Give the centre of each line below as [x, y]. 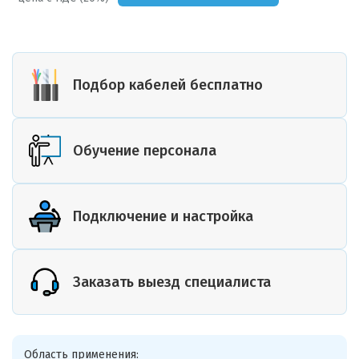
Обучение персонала [145, 150]
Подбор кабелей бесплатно [168, 85]
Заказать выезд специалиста [172, 282]
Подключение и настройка [163, 216]
